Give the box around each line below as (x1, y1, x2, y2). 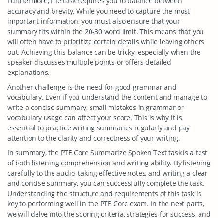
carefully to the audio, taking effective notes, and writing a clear (7, 168, 208, 178)
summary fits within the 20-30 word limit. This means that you (7, 27, 204, 36)
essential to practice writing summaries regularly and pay (7, 123, 190, 132)
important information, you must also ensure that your (7, 17, 180, 26)
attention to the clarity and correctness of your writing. (7, 133, 181, 143)
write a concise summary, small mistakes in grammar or (7, 103, 184, 112)
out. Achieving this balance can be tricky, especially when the (7, 47, 200, 56)
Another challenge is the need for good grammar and (7, 82, 177, 91)
